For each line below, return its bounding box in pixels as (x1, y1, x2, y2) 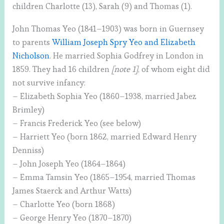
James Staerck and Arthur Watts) (12, 185, 132, 196)
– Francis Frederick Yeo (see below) (12, 118, 141, 129)
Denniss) (12, 145, 44, 156)
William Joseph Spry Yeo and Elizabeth (52, 37, 196, 48)
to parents (12, 37, 52, 48)
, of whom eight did (138, 64, 210, 75)
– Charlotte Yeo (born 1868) (12, 199, 115, 210)
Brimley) (12, 104, 45, 115)
